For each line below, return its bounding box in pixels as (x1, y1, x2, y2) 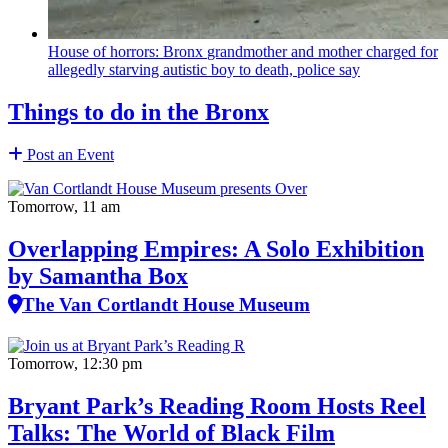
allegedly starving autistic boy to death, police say (48, 61, 360, 79)
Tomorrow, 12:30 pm (8, 355, 142, 373)
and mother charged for (287, 43, 438, 61)
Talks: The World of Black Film (8, 420, 335, 446)
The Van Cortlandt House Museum (22, 294, 310, 316)
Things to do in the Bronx (8, 99, 269, 126)
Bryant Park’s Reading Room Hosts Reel (8, 393, 426, 419)
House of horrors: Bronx (48, 43, 207, 61)
